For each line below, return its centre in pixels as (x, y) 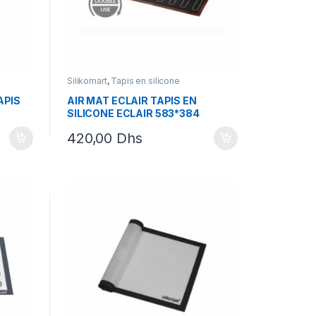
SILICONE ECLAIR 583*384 (133, 113)
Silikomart (87, 81)
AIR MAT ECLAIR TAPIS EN (132, 100)
